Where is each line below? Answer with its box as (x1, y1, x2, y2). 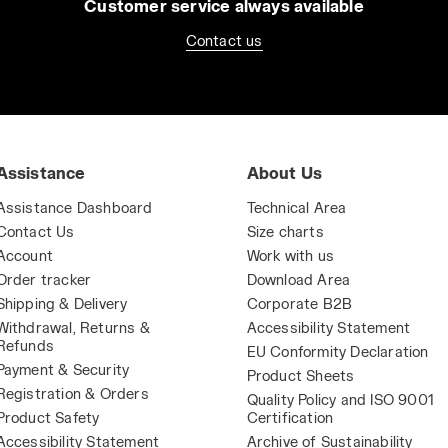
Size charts (246, 223, 324, 240)
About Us (246, 163, 323, 182)
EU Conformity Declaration (246, 343, 429, 360)
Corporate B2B (246, 295, 353, 312)
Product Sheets (246, 367, 355, 384)
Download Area (246, 271, 351, 288)
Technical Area (246, 199, 347, 216)
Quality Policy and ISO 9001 (246, 391, 434, 408)
